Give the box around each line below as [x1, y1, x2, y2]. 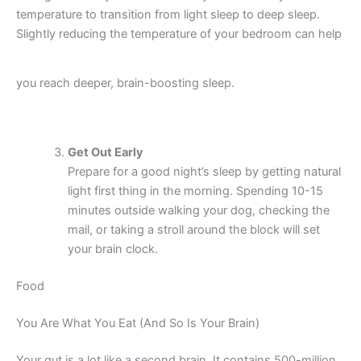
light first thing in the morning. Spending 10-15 [67, 184, 323, 198]
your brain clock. [67, 242, 158, 256]
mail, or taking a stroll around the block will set [67, 222, 320, 237]
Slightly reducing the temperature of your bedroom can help [16, 26, 342, 41]
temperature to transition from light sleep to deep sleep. [16, 6, 320, 22]
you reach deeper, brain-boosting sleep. [16, 75, 238, 90]
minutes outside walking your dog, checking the [67, 203, 330, 218]
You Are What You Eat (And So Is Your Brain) [16, 315, 259, 330]
